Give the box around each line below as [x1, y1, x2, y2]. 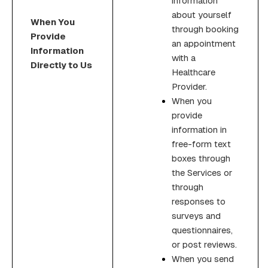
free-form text [172, 138, 231, 149]
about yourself [172, 9, 232, 20]
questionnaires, [172, 224, 233, 235]
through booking [172, 23, 239, 34]
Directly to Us [31, 59, 92, 70]
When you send [172, 253, 234, 264]
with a [172, 52, 196, 63]
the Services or [172, 167, 232, 178]
